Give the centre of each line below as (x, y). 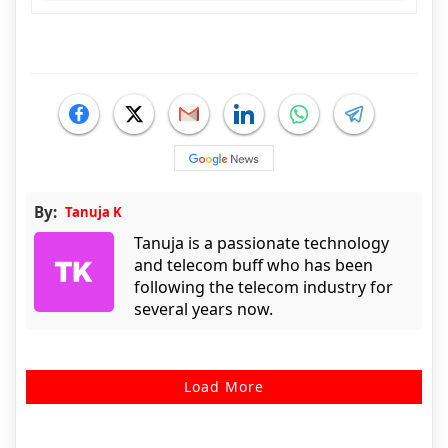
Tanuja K (93, 212)
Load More (224, 387)
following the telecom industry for (263, 287)
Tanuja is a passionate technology (261, 243)
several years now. (203, 309)
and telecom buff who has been (253, 265)
